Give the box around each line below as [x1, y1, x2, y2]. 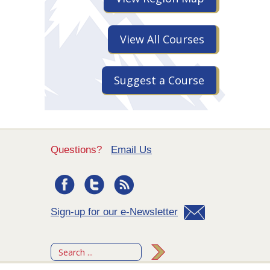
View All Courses [120, 32, 204, 47]
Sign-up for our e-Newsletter [51, 206, 178, 218]
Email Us [111, 144, 152, 156]
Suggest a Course [114, 73, 204, 88]
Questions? [51, 144, 111, 156]
